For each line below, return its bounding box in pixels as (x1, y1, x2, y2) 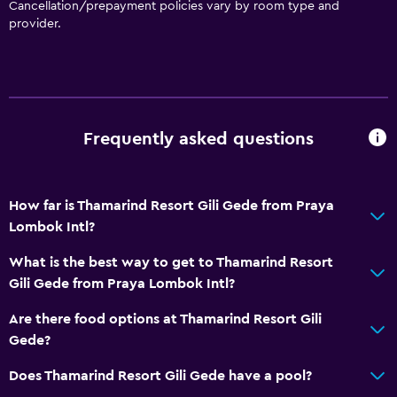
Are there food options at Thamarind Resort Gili (9, 311, 322, 326)
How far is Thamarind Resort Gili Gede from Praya (9, 198, 334, 213)
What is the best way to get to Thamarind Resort (9, 254, 333, 269)
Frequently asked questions (83, 130, 314, 149)
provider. (9, 17, 61, 30)
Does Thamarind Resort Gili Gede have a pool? (9, 368, 312, 383)
